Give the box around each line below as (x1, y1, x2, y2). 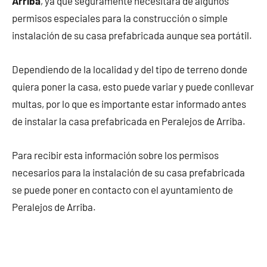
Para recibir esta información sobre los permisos (12, 148, 219, 161)
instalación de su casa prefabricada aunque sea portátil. (12, 29, 252, 41)
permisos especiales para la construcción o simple (12, 11, 228, 24)
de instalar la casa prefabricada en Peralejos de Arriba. (12, 114, 246, 127)
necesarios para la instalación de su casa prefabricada (12, 166, 245, 178)
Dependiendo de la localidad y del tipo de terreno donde (12, 63, 247, 75)
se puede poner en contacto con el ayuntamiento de (12, 183, 233, 195)
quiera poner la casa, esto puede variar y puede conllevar (12, 80, 254, 92)
